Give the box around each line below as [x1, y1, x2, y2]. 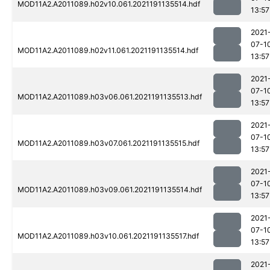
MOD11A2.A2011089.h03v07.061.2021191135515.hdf [17, 139, 199, 148]
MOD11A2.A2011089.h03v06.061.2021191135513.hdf [17, 92, 202, 102]
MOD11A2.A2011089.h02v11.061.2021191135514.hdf [17, 46, 198, 55]
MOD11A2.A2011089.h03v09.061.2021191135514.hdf [17, 185, 202, 195]
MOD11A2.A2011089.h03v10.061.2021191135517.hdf [17, 231, 199, 241]
